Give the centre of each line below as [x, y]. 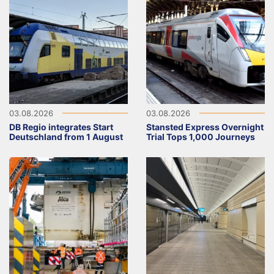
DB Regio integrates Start [61, 127]
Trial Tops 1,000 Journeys [201, 136]
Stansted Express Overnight [205, 127]
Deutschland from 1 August [66, 136]
